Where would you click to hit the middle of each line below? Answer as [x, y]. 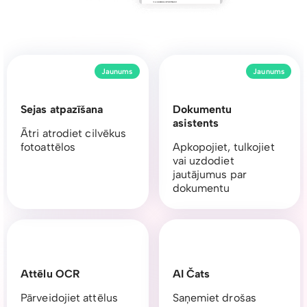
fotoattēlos [48, 147]
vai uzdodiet [203, 161]
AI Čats [191, 274]
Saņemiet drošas [214, 298]
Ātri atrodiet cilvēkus [74, 134]
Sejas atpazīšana [62, 110]
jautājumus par [209, 175]
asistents [196, 123]
